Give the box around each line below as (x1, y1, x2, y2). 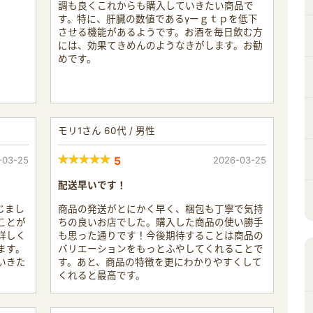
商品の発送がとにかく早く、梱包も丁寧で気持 (58, 203, 263, 214)
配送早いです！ (58, 179, 126, 191)
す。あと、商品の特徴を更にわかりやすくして (58, 256, 262, 268)
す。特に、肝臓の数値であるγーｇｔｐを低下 (58, 13, 258, 24)
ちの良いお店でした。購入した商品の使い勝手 (58, 216, 263, 228)
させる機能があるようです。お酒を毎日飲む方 (58, 26, 263, 38)
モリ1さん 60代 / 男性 (58, 124, 155, 136)
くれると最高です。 (58, 269, 145, 281)
